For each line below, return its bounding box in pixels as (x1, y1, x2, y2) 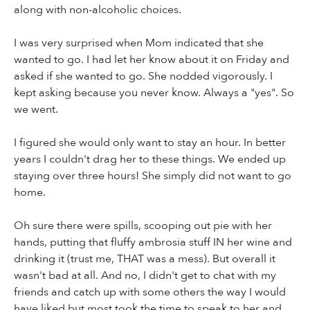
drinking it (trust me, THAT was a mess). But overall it (14, 251, 275, 267)
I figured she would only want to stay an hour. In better (14, 135, 286, 151)
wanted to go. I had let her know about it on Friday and (14, 52, 289, 68)
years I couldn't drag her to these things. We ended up (14, 152, 286, 167)
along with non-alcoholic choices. (14, 2, 181, 18)
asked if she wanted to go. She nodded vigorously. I (14, 69, 273, 84)
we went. (14, 102, 58, 118)
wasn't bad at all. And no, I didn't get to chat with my (14, 268, 276, 284)
